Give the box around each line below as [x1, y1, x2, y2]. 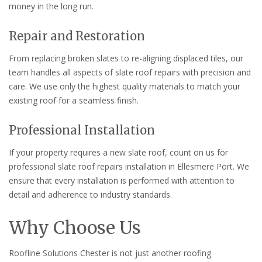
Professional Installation [9, 123, 155, 138]
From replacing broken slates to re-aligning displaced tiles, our [9, 53, 243, 64]
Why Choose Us [9, 216, 141, 239]
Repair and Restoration [9, 29, 145, 44]
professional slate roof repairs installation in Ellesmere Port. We [9, 161, 249, 173]
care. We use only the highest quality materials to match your [9, 81, 240, 92]
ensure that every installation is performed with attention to [9, 175, 235, 187]
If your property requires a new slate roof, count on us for [9, 147, 228, 158]
